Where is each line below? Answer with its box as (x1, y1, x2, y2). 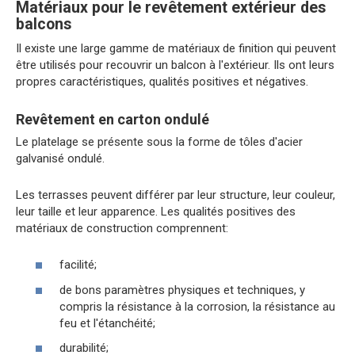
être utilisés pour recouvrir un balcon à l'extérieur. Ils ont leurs (16, 57, 334, 72)
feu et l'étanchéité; (59, 315, 155, 330)
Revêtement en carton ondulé (16, 110, 209, 128)
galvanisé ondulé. (16, 151, 105, 166)
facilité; (59, 258, 97, 273)
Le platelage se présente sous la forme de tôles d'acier (16, 134, 303, 149)
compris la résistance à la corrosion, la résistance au (59, 299, 335, 314)
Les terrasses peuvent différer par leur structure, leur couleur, (16, 187, 335, 202)
